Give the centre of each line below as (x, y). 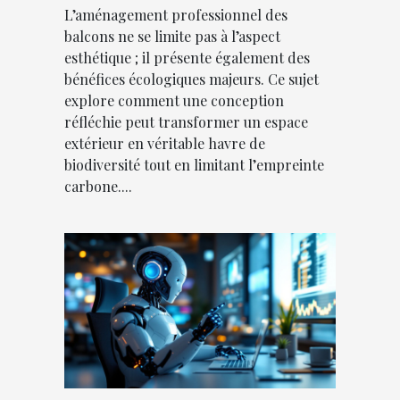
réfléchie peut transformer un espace (186, 121)
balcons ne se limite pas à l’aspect (172, 36)
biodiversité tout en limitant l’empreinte (194, 164)
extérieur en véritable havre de (165, 143)
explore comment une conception (174, 100)
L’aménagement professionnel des (176, 14)
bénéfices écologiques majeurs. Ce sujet (192, 79)
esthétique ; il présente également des (187, 57)
